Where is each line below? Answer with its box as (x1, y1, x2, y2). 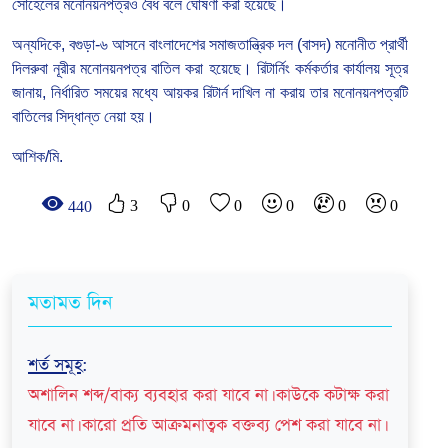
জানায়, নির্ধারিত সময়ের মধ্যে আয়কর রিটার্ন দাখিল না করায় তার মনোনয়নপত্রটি (12, 83, 408, 101)
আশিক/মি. (12, 147, 63, 165)
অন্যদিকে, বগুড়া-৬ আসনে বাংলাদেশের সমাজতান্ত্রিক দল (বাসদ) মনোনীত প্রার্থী (12, 35, 408, 53)
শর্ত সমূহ (28, 353, 82, 377)
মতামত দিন (28, 289, 112, 317)
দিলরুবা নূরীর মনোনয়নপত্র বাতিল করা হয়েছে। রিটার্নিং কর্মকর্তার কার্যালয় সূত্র (12, 59, 408, 77)
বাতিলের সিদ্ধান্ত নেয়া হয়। (12, 107, 155, 125)
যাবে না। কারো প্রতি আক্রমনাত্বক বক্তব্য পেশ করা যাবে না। (28, 413, 384, 437)
